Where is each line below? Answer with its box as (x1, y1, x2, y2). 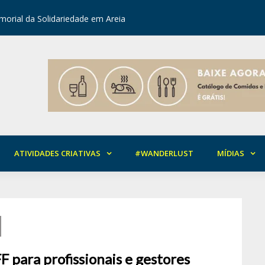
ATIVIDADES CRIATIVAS (14, 148, 101, 159)
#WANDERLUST (135, 148, 193, 159)
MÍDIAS (217, 148, 244, 159)
